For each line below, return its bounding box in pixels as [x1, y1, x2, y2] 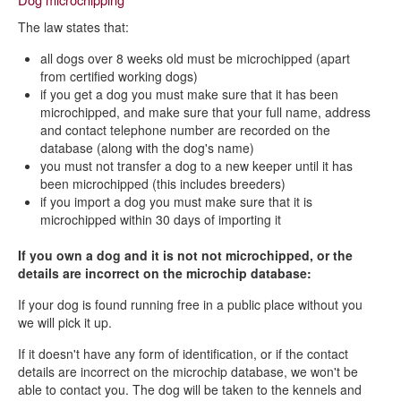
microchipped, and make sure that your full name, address [40, 103, 371, 121]
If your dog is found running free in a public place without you [18, 295, 363, 313]
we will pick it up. [18, 313, 112, 331]
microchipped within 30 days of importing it [40, 210, 281, 228]
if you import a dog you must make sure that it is [40, 192, 312, 210]
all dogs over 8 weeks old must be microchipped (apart [40, 49, 350, 67]
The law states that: [18, 18, 129, 36]
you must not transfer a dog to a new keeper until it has [40, 157, 353, 175]
